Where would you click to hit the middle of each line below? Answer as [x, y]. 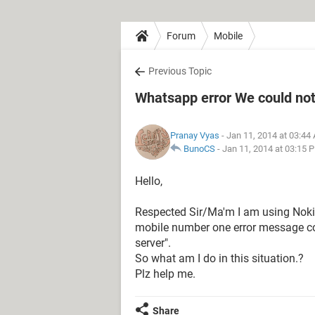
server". [153, 243]
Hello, [149, 181]
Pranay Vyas [195, 135]
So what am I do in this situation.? [219, 258]
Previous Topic [180, 71]
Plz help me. [165, 274]
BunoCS [199, 149]
